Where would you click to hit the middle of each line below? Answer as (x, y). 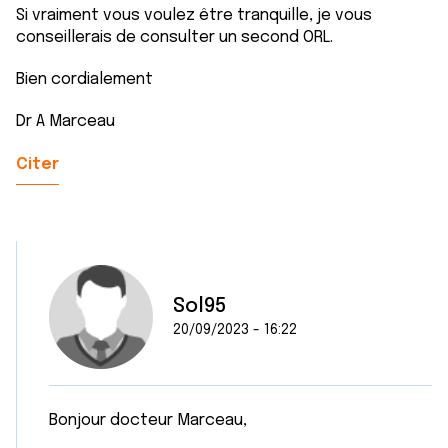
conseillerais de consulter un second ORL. (174, 37)
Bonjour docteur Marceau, (150, 420)
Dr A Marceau (65, 121)
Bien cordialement (84, 79)
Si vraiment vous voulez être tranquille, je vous (194, 15)
